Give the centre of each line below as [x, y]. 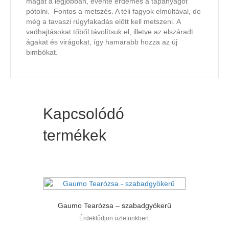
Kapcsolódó [84, 114]
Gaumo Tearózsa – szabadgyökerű [114, 206]
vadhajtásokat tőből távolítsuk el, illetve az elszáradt [110, 32]
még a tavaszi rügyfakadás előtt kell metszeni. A [103, 22]
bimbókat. [42, 52]
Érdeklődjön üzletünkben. [114, 219]
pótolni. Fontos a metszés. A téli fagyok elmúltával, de [113, 12]
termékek [75, 135]
